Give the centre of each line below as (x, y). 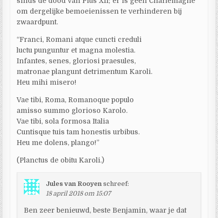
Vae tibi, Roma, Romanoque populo (75, 100)
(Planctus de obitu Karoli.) (61, 160)
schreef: (116, 183)
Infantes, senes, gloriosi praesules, (76, 61)
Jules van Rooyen (74, 183)
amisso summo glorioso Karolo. (72, 110)
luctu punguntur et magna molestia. (76, 50)
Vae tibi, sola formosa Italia (63, 121)
